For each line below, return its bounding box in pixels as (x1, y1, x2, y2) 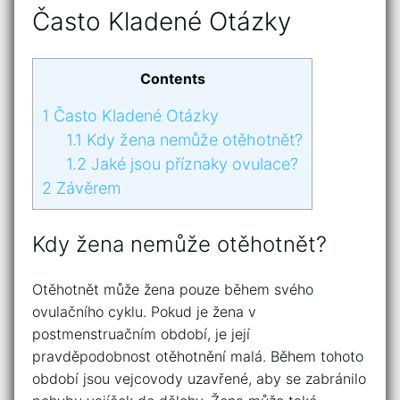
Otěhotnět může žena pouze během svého (32, 279, 313, 298)
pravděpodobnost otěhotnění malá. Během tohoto (32, 346, 363, 365)
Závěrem (52, 178, 121, 197)
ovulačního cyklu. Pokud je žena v (32, 302, 256, 321)
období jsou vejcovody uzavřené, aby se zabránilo (32, 369, 366, 387)
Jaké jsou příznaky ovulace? (87, 154, 298, 173)
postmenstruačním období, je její (32, 324, 250, 343)
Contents (139, 69, 205, 87)
